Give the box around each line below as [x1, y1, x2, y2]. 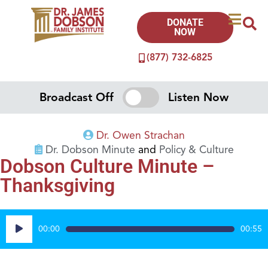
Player [5, 229, 33, 243]
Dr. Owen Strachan [96, 128, 185, 142]
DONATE [166, 17, 203, 28]
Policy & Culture [159, 142, 234, 156]
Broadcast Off [39, 90, 114, 105]
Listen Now [167, 90, 229, 105]
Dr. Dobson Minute [45, 142, 135, 156]
